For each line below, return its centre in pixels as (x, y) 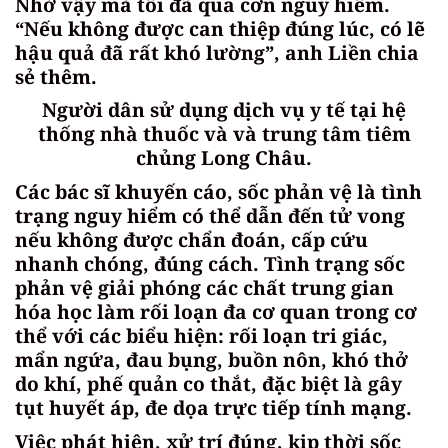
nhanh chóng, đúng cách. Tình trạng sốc (210, 263)
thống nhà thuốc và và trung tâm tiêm (224, 134)
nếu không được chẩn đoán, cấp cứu (191, 239)
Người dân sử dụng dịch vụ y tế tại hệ (224, 110)
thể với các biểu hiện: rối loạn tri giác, (201, 335)
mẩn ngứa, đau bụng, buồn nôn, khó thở (211, 359)
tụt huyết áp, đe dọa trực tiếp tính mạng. (213, 407)
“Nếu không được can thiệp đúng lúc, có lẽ (220, 28)
